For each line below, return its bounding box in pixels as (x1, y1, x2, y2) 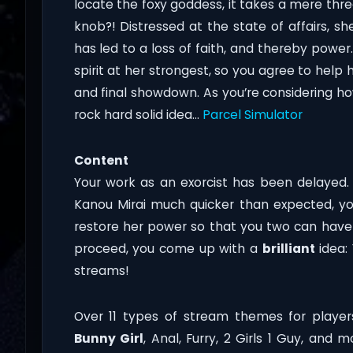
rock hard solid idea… (73, 106, 203, 124)
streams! (73, 262, 129, 280)
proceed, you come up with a (73, 240, 262, 258)
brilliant (262, 240, 315, 258)
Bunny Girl (73, 330, 144, 347)
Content (73, 152, 128, 169)
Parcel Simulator (202, 106, 303, 124)
